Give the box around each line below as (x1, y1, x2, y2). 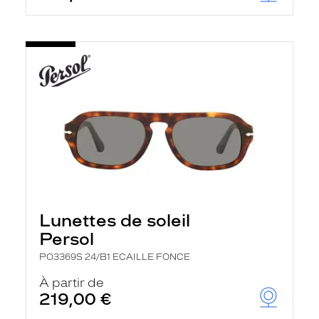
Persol (39, 229, 94, 249)
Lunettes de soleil (39, 210, 190, 231)
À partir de (39, 276, 104, 290)
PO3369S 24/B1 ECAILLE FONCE (39, 252, 190, 262)
